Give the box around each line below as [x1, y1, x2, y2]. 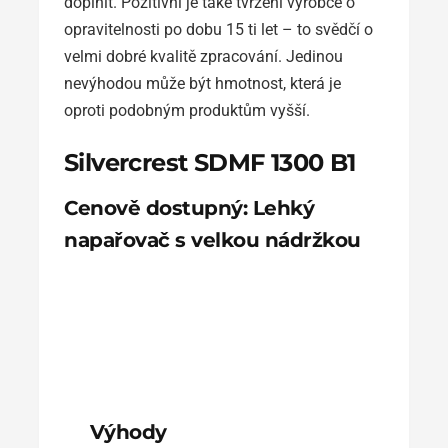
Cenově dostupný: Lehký [64, 195, 314, 220]
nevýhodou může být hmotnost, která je [64, 73, 341, 93]
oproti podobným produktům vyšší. [64, 100, 310, 120]
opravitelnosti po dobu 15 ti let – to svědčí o [64, 19, 373, 39]
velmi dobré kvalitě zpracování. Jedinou [64, 46, 343, 66]
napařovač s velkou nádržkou [64, 227, 361, 252]
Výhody [89, 419, 167, 444]
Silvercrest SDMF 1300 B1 [64, 147, 356, 177]
